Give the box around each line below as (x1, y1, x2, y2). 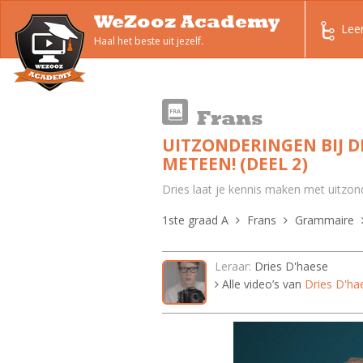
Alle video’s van (218, 276, 305, 292)
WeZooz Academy (94, 11, 280, 32)
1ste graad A (161, 212, 228, 228)
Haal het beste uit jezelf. (94, 34, 203, 48)
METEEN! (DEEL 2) (161, 152, 308, 175)
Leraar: (214, 258, 251, 274)
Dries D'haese (254, 258, 328, 274)
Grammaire (294, 212, 354, 228)
